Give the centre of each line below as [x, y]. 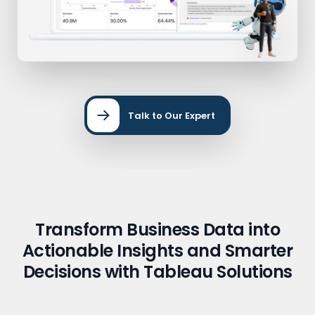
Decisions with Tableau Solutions [157, 272]
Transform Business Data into [157, 230]
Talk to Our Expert [172, 115]
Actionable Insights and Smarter [157, 251]
